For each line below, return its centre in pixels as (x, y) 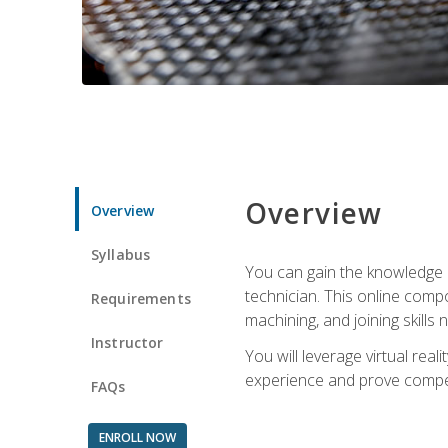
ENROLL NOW (137, 437)
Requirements (141, 298)
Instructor (127, 342)
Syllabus (121, 254)
